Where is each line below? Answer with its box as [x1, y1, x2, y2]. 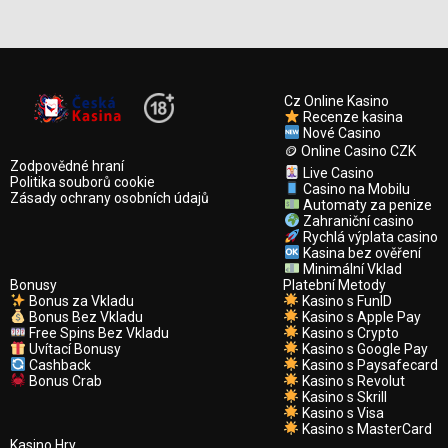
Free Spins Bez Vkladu [25, 325, 169, 341]
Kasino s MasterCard [299, 421, 432, 437]
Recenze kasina [300, 109, 403, 125]
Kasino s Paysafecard [299, 357, 438, 373]
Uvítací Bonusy [25, 341, 121, 357]
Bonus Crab [25, 373, 102, 389]
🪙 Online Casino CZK [284, 143, 417, 159]
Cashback [25, 357, 91, 373]
